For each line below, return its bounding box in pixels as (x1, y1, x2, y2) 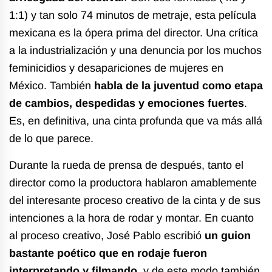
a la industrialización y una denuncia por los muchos (9, 44, 262, 56)
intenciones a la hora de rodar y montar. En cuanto (9, 211, 254, 224)
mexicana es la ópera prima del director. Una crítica (9, 26, 258, 39)
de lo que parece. (9, 132, 93, 144)
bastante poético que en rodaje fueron (9, 246, 207, 259)
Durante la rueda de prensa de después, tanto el (9, 158, 243, 171)
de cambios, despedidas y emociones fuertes (9, 97, 244, 109)
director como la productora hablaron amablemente (9, 176, 257, 189)
